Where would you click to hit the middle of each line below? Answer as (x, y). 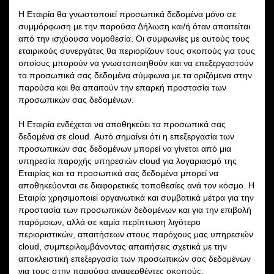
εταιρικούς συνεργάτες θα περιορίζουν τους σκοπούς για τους (137, 50)
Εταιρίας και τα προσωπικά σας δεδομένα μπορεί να (118, 173)
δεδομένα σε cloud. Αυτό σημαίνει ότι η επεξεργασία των (126, 136)
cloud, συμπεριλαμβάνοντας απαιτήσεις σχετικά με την (123, 246)
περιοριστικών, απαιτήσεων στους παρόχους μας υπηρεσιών (136, 234)
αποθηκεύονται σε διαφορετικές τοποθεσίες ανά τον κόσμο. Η (136, 185)
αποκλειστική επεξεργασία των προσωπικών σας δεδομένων (135, 258)
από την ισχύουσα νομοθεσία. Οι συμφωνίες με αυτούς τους (134, 38)
